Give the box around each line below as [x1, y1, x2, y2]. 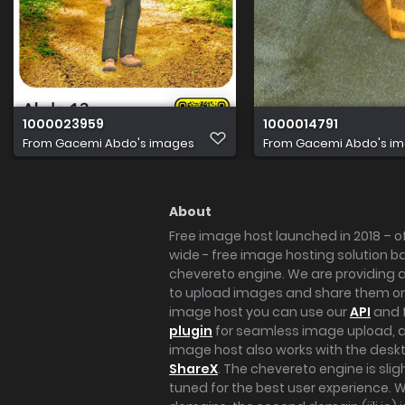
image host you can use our [169, 303, 350, 321]
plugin [169, 322, 212, 340]
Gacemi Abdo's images [55, 134, 194, 152]
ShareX [169, 360, 218, 378]
